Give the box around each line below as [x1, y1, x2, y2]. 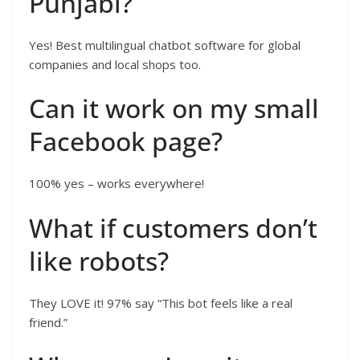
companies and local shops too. [29, 55, 201, 72]
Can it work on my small [29, 91, 319, 126]
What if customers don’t [29, 210, 317, 245]
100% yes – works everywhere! [29, 175, 204, 192]
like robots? [29, 243, 169, 278]
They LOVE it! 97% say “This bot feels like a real [29, 294, 292, 311]
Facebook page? [29, 124, 223, 159]
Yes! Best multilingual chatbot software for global [29, 36, 301, 53]
